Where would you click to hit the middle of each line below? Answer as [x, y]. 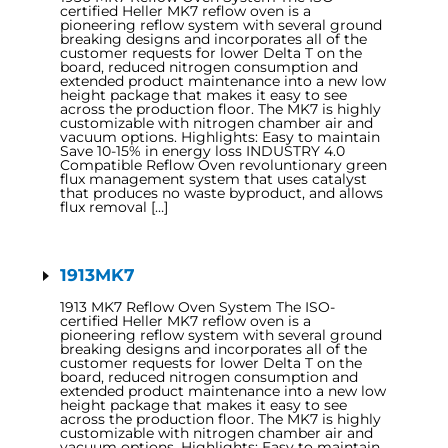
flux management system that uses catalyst [213, 179]
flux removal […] [114, 207]
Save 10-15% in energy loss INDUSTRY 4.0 [202, 151]
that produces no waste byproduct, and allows [221, 193]
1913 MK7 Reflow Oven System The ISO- [197, 307]
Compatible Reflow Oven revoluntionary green [223, 165]
